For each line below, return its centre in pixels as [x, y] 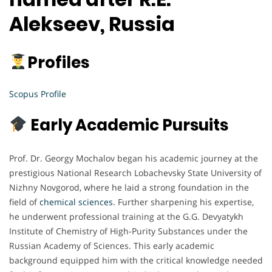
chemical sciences [76, 202]
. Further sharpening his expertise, [183, 202]
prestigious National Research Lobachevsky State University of [135, 172]
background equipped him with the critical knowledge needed [136, 260]
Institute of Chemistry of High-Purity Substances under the [128, 231]
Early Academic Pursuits [127, 125]
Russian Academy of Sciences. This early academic [112, 245]
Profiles [58, 62]
